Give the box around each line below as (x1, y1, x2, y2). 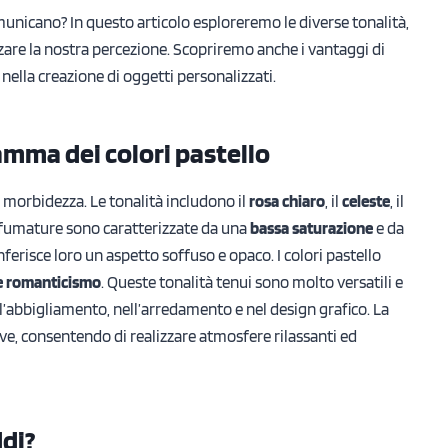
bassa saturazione (250, 217, 373, 238)
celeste (342, 190, 390, 211)
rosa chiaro (249, 190, 325, 211)
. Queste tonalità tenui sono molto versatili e (101, 271, 403, 292)
